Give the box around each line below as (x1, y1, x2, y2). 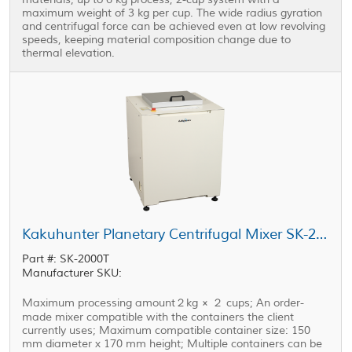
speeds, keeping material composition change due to (22, 33, 291, 47)
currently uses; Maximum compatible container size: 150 (22, 324, 311, 338)
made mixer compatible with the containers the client (22, 310, 295, 324)
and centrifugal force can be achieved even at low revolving (22, 20, 326, 34)
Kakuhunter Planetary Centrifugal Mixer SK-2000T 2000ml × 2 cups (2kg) (316, 225, 328, 244)
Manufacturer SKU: (22, 266, 123, 280)
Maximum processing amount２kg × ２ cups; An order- (22, 296, 305, 310)
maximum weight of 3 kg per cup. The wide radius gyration (22, 6, 323, 20)
